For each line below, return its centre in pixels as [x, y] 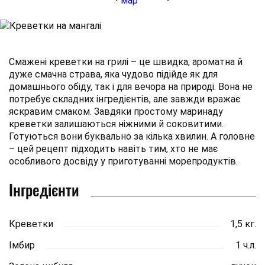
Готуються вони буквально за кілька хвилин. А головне [132, 136]
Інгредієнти [44, 190]
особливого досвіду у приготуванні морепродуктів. [123, 161]
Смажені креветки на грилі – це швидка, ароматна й [126, 62]
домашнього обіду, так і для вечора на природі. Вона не [131, 87]
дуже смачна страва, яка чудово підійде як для [113, 74]
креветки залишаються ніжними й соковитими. [116, 124]
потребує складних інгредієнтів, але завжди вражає [125, 99]
